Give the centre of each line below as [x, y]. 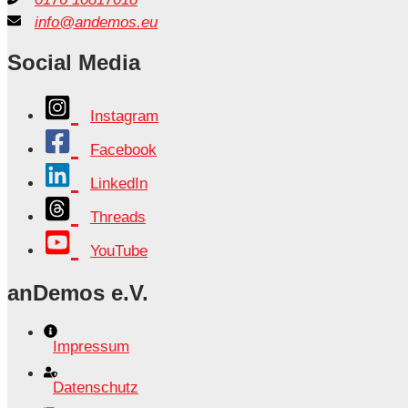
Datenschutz [96, 387]
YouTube [119, 251]
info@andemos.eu [96, 23]
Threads [118, 218]
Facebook [123, 150]
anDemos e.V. [78, 293]
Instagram [124, 117]
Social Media [74, 63]
